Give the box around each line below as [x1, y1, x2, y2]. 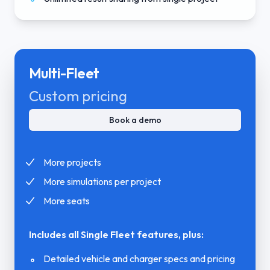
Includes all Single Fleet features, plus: [29, 228, 204, 240]
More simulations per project [43, 175, 161, 187]
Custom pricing [29, 86, 127, 105]
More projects [43, 155, 101, 168]
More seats [43, 194, 90, 207]
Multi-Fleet [29, 63, 99, 82]
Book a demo [108, 114, 162, 125]
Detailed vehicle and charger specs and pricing [43, 252, 235, 265]
